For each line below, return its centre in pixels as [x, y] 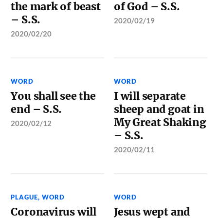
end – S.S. [36, 109]
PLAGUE [25, 197]
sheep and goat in [159, 109]
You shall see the [53, 96]
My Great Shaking [160, 122]
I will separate [150, 96]
